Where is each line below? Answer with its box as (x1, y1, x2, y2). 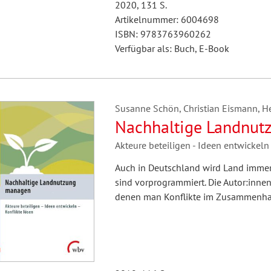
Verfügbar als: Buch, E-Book (114, 42, 229, 54)
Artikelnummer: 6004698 (114, 13, 219, 25)
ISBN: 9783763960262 (114, 28, 211, 40)
